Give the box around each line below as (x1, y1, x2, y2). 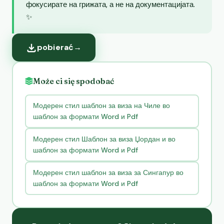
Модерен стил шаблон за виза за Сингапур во (32, 168, 183, 177)
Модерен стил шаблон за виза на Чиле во (32, 101, 170, 110)
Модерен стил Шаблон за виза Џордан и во (32, 134, 175, 144)
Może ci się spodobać (33, 75, 114, 86)
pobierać (37, 41, 74, 52)
